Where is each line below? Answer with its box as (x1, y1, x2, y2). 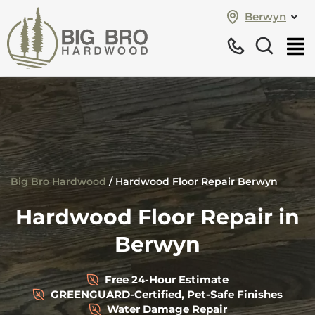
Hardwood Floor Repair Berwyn (115, 175, 278, 188)
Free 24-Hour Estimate (105, 273, 229, 286)
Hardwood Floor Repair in (15, 204, 300, 230)
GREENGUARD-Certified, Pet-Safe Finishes (51, 288, 283, 301)
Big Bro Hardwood (11, 175, 106, 188)
